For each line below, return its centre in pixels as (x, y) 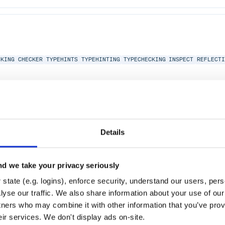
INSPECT (181, 60)
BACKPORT (183, 156)
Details (113, 132)
